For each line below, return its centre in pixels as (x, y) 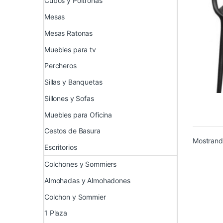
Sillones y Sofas (69, 98)
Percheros (60, 66)
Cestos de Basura (72, 131)
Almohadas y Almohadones (87, 180)
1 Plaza (56, 213)
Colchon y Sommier (75, 197)
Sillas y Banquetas (73, 82)
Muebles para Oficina (78, 114)
